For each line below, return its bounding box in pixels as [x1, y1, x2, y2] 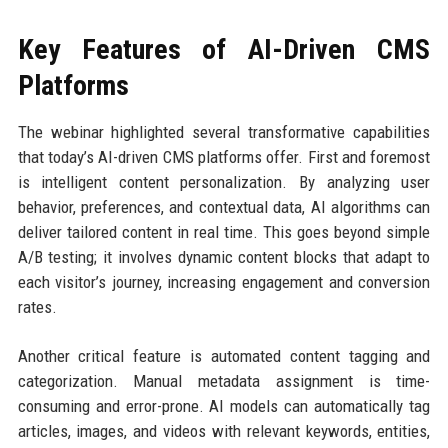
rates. [17, 297, 57, 318]
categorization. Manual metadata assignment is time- [17, 371, 431, 392]
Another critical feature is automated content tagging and [17, 346, 431, 367]
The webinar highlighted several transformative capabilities [17, 122, 431, 143]
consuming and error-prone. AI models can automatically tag [17, 396, 431, 417]
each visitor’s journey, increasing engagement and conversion [17, 272, 431, 293]
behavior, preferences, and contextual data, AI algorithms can [17, 197, 431, 218]
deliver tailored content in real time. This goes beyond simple [17, 222, 431, 243]
